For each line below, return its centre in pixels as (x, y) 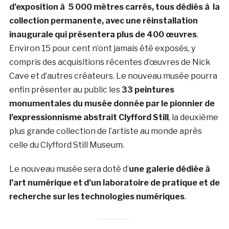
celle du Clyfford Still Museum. (66, 145)
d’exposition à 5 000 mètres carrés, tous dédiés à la (114, 7)
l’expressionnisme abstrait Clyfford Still (89, 117)
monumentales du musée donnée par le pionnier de (112, 103)
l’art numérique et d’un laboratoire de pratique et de (114, 182)
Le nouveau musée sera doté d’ (69, 169)
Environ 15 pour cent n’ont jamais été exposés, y (102, 48)
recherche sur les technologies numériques (97, 196)
